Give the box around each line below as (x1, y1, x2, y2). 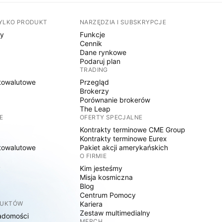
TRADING (80, 66, 108, 73)
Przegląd (80, 78, 110, 86)
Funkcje (80, 30, 106, 39)
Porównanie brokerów (80, 96, 151, 104)
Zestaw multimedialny (80, 209, 151, 217)
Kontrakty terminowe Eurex (80, 134, 167, 143)
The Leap (80, 105, 111, 113)
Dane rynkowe (80, 48, 127, 56)
